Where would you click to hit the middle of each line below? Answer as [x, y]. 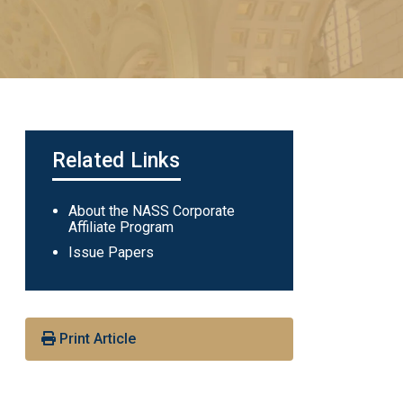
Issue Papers [111, 252]
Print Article [95, 339]
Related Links [116, 161]
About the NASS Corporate [151, 211]
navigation [102, 238]
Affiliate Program [121, 227]
